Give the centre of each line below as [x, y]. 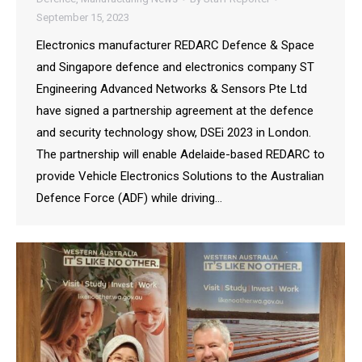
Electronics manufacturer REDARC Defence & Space [175, 46]
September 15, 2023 [83, 18]
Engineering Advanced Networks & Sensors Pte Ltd [172, 89]
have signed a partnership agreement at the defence [175, 111]
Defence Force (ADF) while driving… [129, 198]
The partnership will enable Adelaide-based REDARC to [181, 155]
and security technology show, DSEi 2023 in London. [174, 133]
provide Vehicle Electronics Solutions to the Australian [180, 177]
